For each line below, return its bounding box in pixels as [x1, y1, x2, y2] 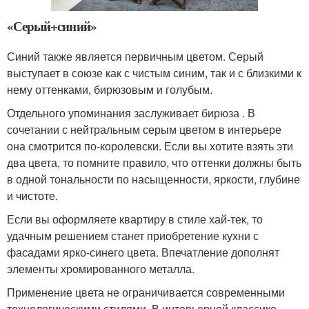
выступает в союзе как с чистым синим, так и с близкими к [7, 65, 301, 81]
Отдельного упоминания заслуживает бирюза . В [7, 105, 255, 121]
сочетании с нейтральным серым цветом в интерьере [7, 121, 281, 138]
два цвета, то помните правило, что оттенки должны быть [7, 154, 301, 171]
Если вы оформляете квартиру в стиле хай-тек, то [7, 211, 263, 228]
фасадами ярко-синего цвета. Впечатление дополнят [7, 244, 279, 261]
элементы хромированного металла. [7, 261, 195, 277]
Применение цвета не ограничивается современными [7, 284, 285, 301]
